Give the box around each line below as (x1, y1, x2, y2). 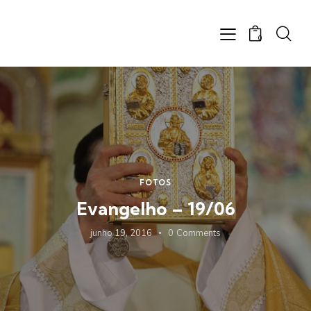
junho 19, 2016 (90, 226, 152, 239)
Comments (176, 226, 221, 239)
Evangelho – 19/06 (76, 196, 235, 220)
